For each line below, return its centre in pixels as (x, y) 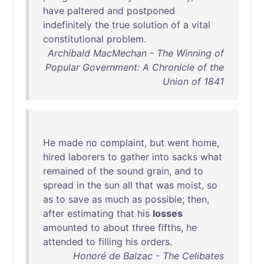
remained (64, 171)
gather (135, 157)
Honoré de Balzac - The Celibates (148, 256)
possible (164, 199)
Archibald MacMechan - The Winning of (136, 53)
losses (168, 213)
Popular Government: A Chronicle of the (135, 67)
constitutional (73, 39)
